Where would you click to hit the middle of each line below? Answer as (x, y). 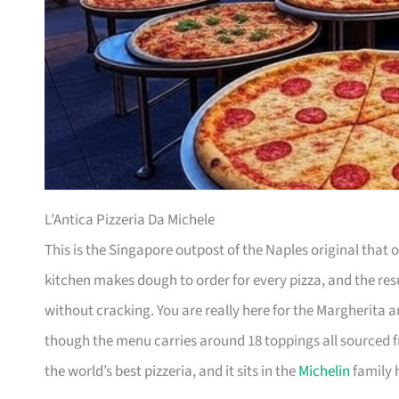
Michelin (324, 372)
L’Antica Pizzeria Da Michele (130, 220)
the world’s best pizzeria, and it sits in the (171, 372)
